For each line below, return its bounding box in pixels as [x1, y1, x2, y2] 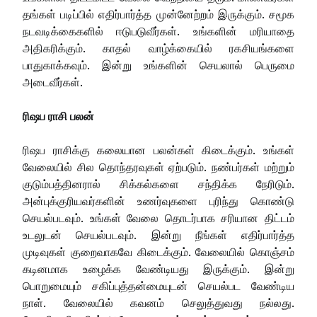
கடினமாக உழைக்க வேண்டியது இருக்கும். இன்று [23, 261, 294, 276]
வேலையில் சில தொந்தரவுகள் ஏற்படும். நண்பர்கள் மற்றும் [23, 159, 294, 174]
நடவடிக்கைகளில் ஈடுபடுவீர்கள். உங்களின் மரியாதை [23, 23, 294, 38]
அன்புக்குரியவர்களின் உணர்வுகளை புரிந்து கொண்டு [23, 193, 294, 208]
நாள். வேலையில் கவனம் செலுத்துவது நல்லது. [23, 295, 294, 310]
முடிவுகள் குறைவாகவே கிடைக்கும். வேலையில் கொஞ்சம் [23, 244, 294, 259]
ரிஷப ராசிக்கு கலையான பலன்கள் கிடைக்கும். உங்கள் [23, 142, 294, 157]
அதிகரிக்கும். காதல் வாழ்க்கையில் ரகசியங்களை [23, 40, 294, 55]
